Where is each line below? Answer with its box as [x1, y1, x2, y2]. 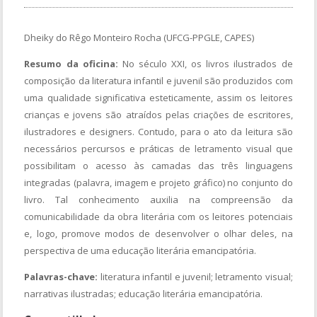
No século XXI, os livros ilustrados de [117, 57, 293, 70]
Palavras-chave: [24, 270, 98, 283]
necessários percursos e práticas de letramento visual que [24, 142, 293, 155]
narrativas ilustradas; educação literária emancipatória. [24, 287, 263, 300]
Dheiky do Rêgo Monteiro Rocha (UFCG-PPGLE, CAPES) [24, 30, 255, 44]
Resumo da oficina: [24, 57, 118, 70]
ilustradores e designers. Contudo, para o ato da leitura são [24, 125, 293, 138]
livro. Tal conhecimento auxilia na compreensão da [24, 192, 293, 206]
